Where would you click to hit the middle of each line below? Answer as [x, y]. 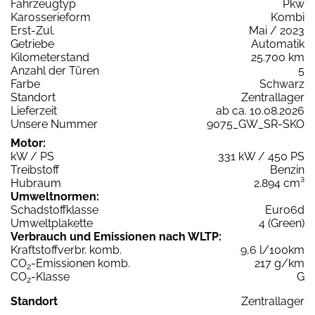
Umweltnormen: [55, 197]
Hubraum [36, 184]
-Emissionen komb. [81, 264]
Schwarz [282, 84]
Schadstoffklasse [54, 210]
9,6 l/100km [272, 250]
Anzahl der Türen [55, 71]
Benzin [287, 170]
